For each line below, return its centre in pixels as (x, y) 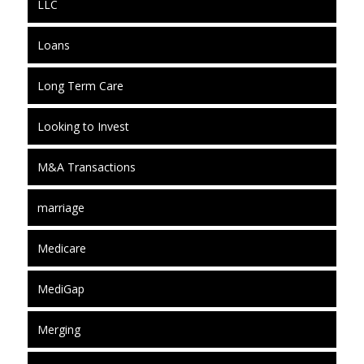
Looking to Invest (83, 126)
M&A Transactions (86, 167)
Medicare (61, 248)
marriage (61, 207)
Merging (58, 329)
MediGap (61, 288)
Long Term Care (80, 85)
